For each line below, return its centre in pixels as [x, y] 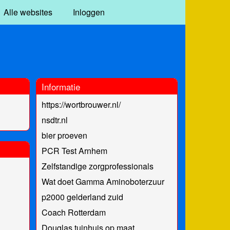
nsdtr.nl [54, 120]
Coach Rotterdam [73, 212]
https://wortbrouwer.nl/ [81, 104]
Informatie [61, 86]
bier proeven [64, 135]
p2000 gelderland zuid [82, 197]
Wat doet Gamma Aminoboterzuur [103, 181]
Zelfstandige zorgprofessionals [97, 166]
